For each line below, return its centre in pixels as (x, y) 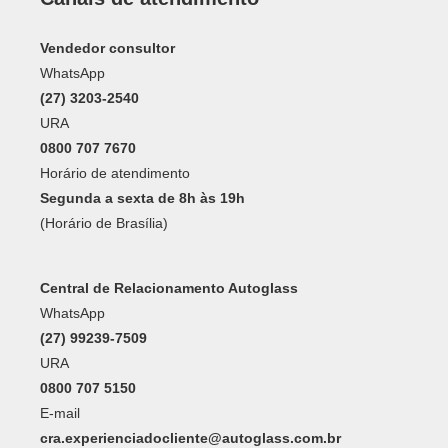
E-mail (60, 412)
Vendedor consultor (107, 47)
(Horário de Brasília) (104, 222)
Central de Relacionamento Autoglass (169, 287)
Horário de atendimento (115, 172)
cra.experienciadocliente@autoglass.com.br (190, 437)
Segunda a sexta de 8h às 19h (142, 197)
